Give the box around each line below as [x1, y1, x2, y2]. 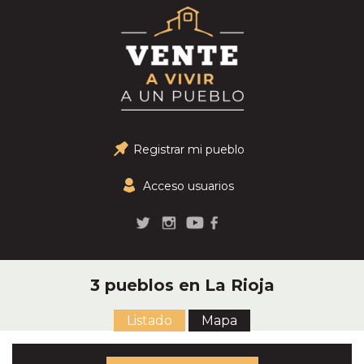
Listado [127, 313, 172, 328]
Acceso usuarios [143, 179, 234, 193]
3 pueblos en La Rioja [89, 275, 275, 295]
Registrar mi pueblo [132, 142, 245, 157]
